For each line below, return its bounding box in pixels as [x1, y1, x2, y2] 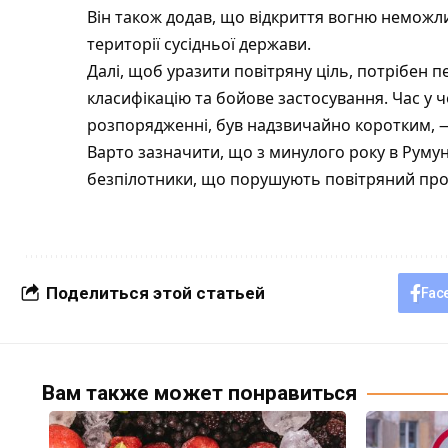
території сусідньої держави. [86, 33, 311, 56]
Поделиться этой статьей [46, 283, 265, 304]
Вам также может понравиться [42, 381, 357, 406]
